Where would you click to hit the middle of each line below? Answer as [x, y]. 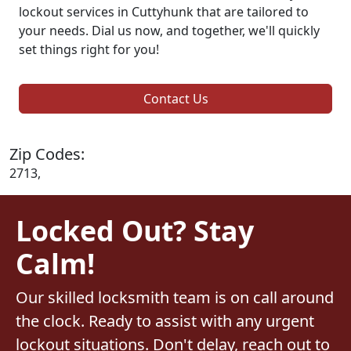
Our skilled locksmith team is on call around [175, 297]
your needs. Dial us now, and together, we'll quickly [169, 30]
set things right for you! [89, 49]
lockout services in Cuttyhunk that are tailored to [164, 11]
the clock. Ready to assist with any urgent [165, 320]
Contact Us [175, 98]
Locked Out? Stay [135, 230]
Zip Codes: [47, 154]
